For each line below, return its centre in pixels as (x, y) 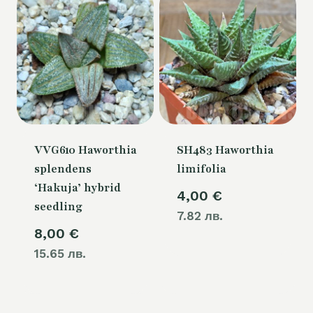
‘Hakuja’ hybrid (77, 188)
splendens (63, 169)
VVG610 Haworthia (85, 150)
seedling (58, 206)
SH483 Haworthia (225, 150)
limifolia (201, 169)
